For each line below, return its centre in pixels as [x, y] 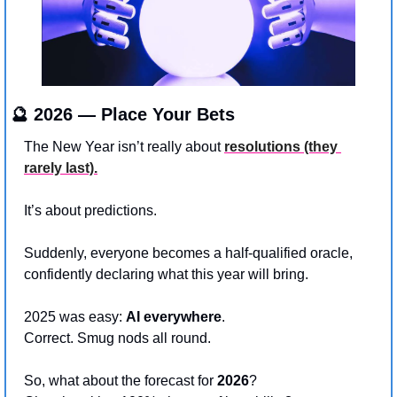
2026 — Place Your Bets [132, 114]
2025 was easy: [75, 316]
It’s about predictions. [90, 210]
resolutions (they [281, 146]
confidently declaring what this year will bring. [166, 274]
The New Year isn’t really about [124, 146]
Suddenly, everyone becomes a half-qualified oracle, [188, 253]
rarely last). [61, 167]
